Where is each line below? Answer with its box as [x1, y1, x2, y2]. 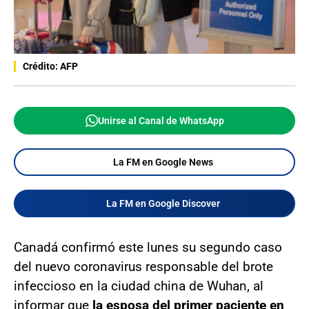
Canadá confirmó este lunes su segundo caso [14, 239, 282, 255]
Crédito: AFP [23, 60, 78, 72]
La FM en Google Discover [106, 197, 220, 209]
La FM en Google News [112, 156, 213, 168]
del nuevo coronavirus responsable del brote [14, 258, 273, 275]
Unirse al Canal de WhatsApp [97, 114, 224, 126]
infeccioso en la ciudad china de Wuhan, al [14, 277, 263, 294]
